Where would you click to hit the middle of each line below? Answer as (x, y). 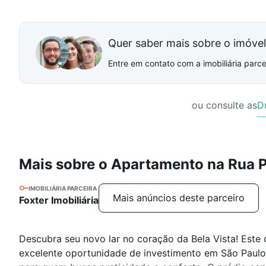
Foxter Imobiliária (59, 200)
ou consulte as (225, 105)
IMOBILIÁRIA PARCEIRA (63, 188)
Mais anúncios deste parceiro (179, 198)
